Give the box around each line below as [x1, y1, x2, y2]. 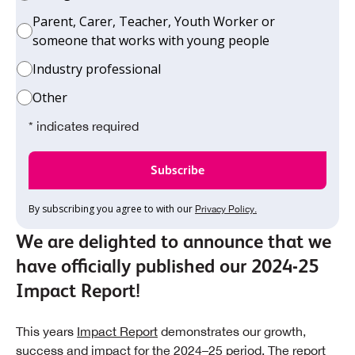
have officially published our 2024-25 [16, 255, 319, 277]
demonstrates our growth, [158, 324, 306, 339]
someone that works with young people [32, 32, 269, 50]
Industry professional [32, 60, 161, 78]
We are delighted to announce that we [16, 231, 331, 253]
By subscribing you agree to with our [29, 202, 195, 216]
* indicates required [29, 119, 139, 134]
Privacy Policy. [195, 204, 257, 216]
